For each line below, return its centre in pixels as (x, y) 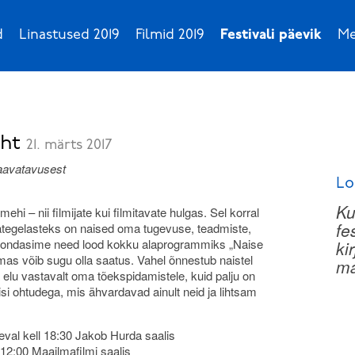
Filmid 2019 (170, 35)
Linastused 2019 (69, 35)
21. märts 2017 (69, 145)
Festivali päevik (271, 35)
